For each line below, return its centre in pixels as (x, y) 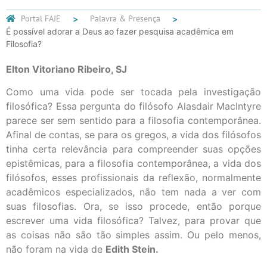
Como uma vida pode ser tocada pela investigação (133, 92)
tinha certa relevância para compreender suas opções (133, 149)
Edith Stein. (132, 249)
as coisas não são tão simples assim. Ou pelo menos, (133, 235)
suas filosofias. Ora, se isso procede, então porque (133, 207)
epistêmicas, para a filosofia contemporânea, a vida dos (133, 164)
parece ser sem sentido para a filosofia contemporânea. (133, 121)
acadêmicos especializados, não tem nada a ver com (133, 192)
